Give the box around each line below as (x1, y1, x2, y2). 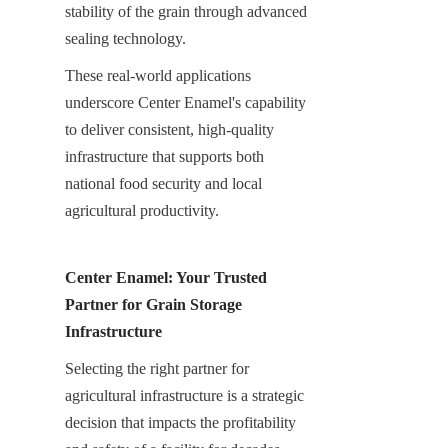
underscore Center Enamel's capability (65, 93, 306, 111)
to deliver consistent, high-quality (65, 120, 274, 138)
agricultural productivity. (65, 201, 219, 219)
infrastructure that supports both (65, 147, 264, 165)
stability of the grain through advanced (65, 2, 307, 20)
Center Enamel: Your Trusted (65, 268, 267, 286)
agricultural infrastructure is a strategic (65, 386, 304, 404)
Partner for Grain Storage (65, 295, 242, 313)
